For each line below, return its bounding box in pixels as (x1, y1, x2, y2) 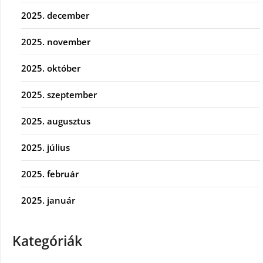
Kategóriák (12, 231, 82, 250)
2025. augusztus (21, 114, 90, 127)
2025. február (21, 167, 79, 180)
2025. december (21, 9, 89, 21)
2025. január (21, 194, 75, 206)
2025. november (21, 35, 90, 48)
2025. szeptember (21, 88, 97, 100)
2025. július (21, 141, 70, 153)
